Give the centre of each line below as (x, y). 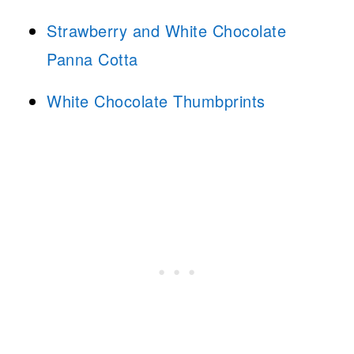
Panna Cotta (92, 59)
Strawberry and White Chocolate (167, 31)
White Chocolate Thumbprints (156, 101)
